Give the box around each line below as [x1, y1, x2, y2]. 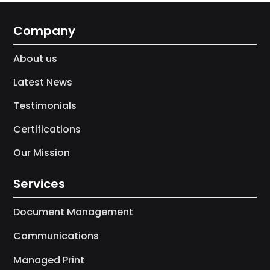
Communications [13, 228, 99, 243]
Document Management [13, 204, 134, 219]
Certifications [13, 122, 81, 136]
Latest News [13, 75, 73, 89]
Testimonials [13, 98, 77, 113]
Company [13, 22, 76, 39]
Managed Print [13, 253, 85, 267]
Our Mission [13, 145, 71, 160]
